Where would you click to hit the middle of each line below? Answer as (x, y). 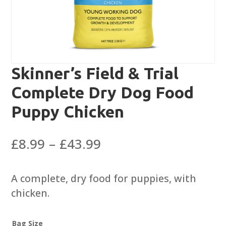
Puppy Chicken (68, 112)
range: (120, 158)
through (126, 188)
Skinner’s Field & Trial (95, 73)
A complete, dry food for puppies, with (104, 179)
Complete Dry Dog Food (103, 93)
